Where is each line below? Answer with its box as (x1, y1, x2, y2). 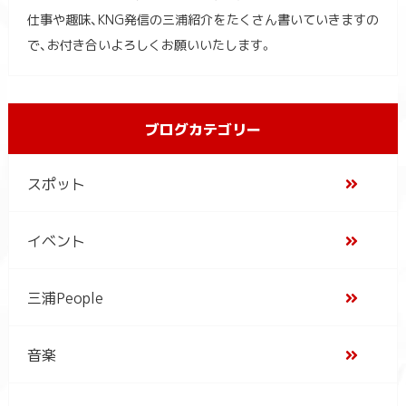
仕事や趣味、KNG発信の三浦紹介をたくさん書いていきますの (26, 10, 380, 29)
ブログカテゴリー (144, 118, 261, 140)
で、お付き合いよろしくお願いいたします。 (26, 35, 273, 54)
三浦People (26, 286, 103, 309)
